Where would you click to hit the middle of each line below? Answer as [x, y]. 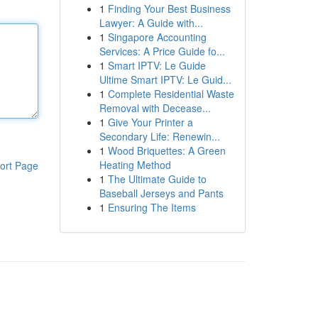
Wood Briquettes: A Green [166, 150]
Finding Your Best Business [169, 9]
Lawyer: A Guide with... [151, 23]
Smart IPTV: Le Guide [157, 65]
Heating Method [135, 165]
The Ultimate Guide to [157, 179]
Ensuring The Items [152, 207]
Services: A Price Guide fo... [162, 51]
